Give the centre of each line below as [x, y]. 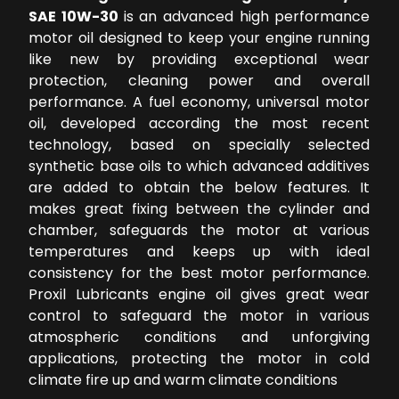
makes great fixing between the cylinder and [199, 209]
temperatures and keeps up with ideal [199, 252]
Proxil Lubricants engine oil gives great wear [199, 295]
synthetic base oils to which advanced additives [199, 167]
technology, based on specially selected [199, 145]
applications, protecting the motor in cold [199, 359]
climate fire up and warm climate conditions [183, 380]
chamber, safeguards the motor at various [199, 231]
